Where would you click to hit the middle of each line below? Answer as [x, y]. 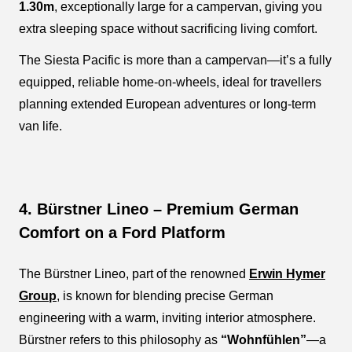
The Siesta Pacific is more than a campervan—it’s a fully [175, 60]
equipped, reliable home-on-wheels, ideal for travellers [170, 82]
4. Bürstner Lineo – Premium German [159, 209]
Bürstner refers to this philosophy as [120, 339]
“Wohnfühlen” [264, 339]
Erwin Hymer [287, 273]
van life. [40, 126]
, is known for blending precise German [165, 295]
